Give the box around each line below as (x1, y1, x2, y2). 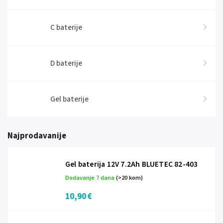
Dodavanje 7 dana (65, 173, 116, 182)
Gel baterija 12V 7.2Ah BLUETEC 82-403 (65, 159, 198, 170)
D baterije (50, 58, 82, 69)
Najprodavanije (7, 130, 66, 142)
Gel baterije (50, 94, 89, 105)
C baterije (50, 22, 82, 33)
